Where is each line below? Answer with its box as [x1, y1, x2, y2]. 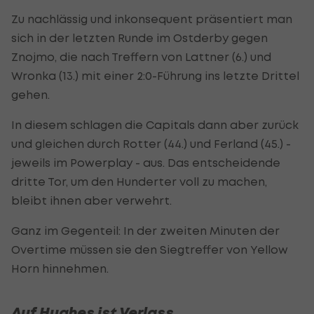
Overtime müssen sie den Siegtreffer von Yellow [11, 242, 288, 257]
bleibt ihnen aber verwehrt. [11, 193, 172, 207]
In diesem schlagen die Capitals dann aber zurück [11, 117, 299, 132]
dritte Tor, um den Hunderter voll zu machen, [11, 174, 267, 189]
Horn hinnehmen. [11, 261, 109, 275]
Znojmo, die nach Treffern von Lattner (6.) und [11, 49, 271, 64]
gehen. [11, 87, 50, 102]
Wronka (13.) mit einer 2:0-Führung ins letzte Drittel [11, 68, 299, 83]
